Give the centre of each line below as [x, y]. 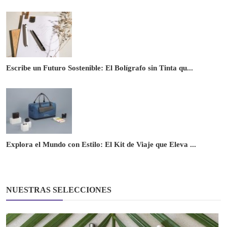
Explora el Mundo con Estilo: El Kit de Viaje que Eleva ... [101, 145]
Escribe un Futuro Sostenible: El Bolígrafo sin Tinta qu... [100, 68]
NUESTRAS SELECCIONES [59, 190]
